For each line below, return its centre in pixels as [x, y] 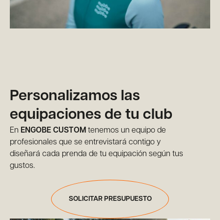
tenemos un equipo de [126, 131]
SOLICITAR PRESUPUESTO [110, 199]
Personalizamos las [75, 96]
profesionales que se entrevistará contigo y [85, 142]
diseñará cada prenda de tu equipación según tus [96, 154]
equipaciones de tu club [91, 115]
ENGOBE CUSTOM [53, 131]
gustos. [22, 166]
